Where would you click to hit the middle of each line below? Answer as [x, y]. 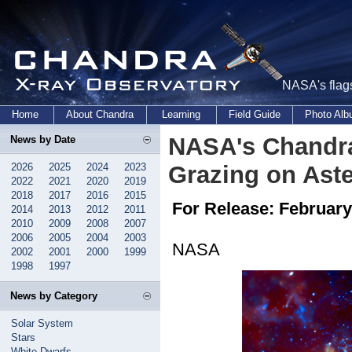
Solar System [42, 323]
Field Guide [255, 114]
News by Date [43, 139]
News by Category [54, 296]
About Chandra [100, 114]
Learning [181, 114]
